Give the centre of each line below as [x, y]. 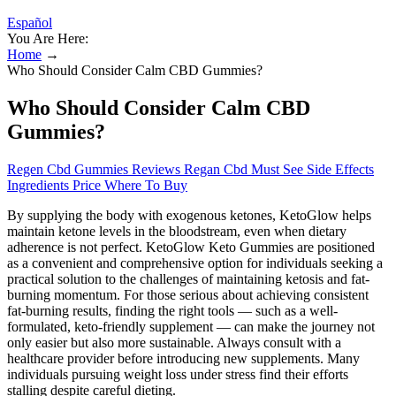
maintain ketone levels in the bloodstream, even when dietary [177, 231]
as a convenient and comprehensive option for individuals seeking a [195, 263]
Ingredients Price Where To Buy [97, 185]
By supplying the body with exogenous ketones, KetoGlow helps [189, 215]
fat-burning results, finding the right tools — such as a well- [172, 310]
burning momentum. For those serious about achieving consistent [188, 294]
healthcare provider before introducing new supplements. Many [183, 358]
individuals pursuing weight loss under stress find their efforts [178, 374]
